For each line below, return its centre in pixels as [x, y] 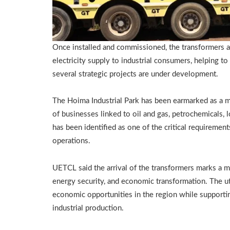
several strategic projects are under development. [135, 74]
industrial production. [88, 208]
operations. [71, 141]
